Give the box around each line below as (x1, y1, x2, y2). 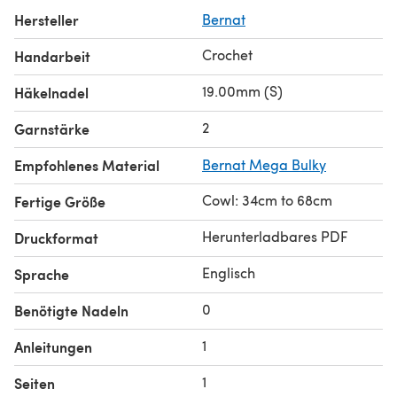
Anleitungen (14, 336, 92, 357)
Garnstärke (14, 118, 90, 139)
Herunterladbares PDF (202, 226, 347, 245)
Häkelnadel (14, 82, 89, 103)
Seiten (14, 372, 55, 393)
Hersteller (14, 9, 79, 30)
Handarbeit (14, 45, 90, 66)
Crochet (202, 44, 253, 64)
